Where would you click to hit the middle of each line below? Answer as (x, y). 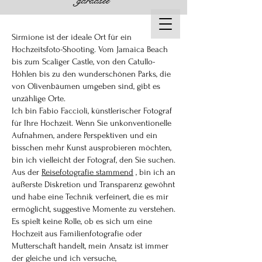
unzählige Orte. (39, 99)
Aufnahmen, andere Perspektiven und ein (85, 135)
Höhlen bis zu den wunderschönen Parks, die (91, 74)
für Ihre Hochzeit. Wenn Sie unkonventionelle (92, 123)
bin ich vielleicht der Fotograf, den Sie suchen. (94, 160)
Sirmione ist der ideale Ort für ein (72, 37)
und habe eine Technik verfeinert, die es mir (90, 197)
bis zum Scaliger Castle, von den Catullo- (83, 62)
